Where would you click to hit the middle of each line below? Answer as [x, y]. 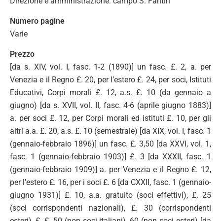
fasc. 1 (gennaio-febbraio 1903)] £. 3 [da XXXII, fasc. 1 [110, 157]
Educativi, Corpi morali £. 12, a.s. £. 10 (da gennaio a [110, 92]
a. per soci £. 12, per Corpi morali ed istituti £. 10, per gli [110, 118]
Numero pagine [37, 21]
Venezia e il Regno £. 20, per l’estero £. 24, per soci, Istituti [110, 80]
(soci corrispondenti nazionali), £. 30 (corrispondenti [110, 208]
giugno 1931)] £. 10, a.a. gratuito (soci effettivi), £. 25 [110, 195]
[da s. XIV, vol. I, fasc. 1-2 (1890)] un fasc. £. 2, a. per [110, 67]
